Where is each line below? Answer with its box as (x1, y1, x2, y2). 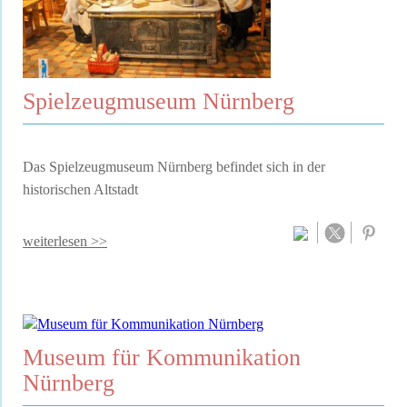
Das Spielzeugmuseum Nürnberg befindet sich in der (23, 159, 325, 175)
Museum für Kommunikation (23, 343, 301, 371)
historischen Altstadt (23, 182, 138, 198)
